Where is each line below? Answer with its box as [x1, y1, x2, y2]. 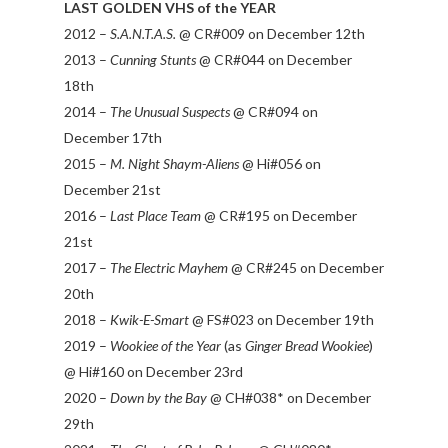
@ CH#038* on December [207, 389, 371, 407]
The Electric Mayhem [110, 259, 228, 277]
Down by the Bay [110, 389, 207, 407]
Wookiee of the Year [110, 337, 221, 355]
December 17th [64, 129, 162, 147]
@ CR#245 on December [228, 259, 384, 277]
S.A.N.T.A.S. [110, 25, 176, 43]
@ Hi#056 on [239, 155, 321, 173]
